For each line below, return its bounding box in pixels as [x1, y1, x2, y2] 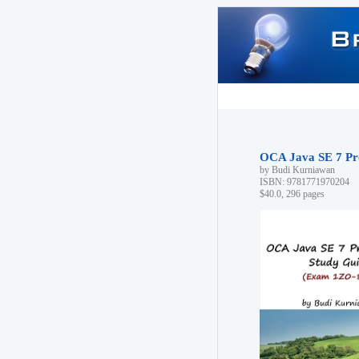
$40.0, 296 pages [260, 188, 325, 200]
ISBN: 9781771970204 [260, 176, 349, 188]
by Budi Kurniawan [260, 164, 335, 175]
